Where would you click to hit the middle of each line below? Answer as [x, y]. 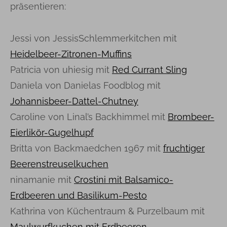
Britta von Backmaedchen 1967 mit [87, 148]
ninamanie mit [42, 179]
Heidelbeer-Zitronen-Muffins [71, 54]
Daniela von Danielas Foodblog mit [85, 85]
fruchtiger [184, 148]
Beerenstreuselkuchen [59, 164]
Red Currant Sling [149, 69]
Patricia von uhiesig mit [61, 69]
